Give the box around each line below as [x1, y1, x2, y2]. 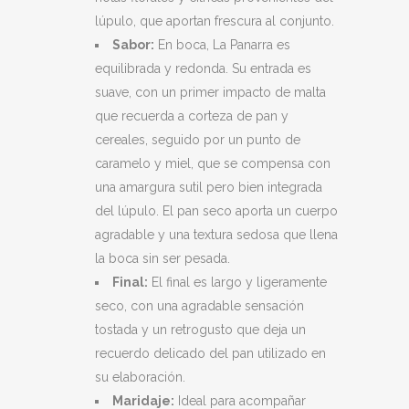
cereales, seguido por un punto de [95, 132, 300, 147]
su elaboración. [95, 370, 185, 384]
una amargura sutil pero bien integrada [95, 180, 322, 194]
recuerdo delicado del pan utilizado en [95, 346, 326, 361]
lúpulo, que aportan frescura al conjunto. [95, 14, 334, 28]
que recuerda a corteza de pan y [95, 109, 288, 123]
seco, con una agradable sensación [95, 299, 304, 313]
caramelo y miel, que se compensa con [95, 156, 330, 171]
